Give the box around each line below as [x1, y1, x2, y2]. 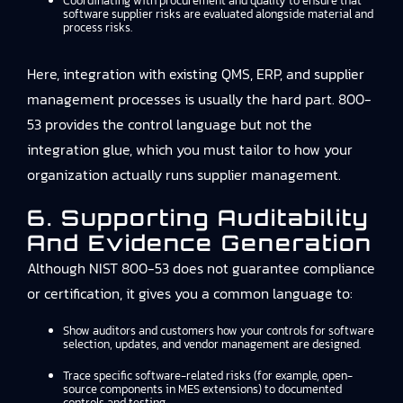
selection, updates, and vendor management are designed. [63, 336, 361, 353]
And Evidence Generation [27, 229, 372, 256]
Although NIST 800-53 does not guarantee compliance [27, 257, 375, 279]
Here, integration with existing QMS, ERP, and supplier [27, 63, 364, 85]
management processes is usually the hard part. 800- [27, 88, 372, 110]
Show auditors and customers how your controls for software [63, 322, 374, 339]
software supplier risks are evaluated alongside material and [63, 5, 373, 22]
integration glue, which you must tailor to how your [27, 139, 353, 160]
